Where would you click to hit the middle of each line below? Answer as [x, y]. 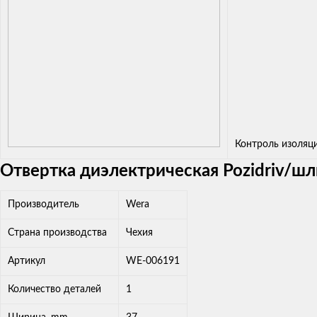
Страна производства [57, 232]
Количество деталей [54, 289]
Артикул [27, 261]
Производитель [44, 204]
